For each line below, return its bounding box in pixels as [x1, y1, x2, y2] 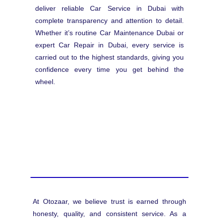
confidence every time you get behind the [35, 66, 184, 74]
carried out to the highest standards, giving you [35, 53, 184, 62]
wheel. [35, 78, 56, 86]
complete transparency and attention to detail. [35, 17, 184, 25]
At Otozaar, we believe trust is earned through [33, 197, 186, 206]
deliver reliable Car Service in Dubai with [35, 4, 184, 13]
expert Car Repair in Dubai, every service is [35, 41, 184, 49]
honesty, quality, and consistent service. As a [33, 210, 186, 218]
